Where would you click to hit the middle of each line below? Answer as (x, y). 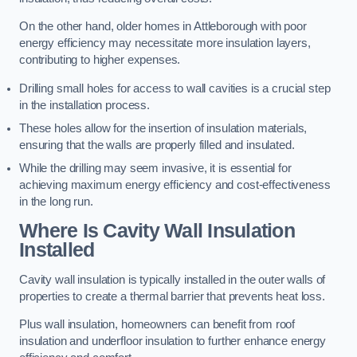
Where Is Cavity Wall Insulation (157, 231)
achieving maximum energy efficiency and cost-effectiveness (175, 184)
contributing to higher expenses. (100, 60)
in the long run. (56, 201)
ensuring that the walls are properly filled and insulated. (157, 145)
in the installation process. (84, 105)
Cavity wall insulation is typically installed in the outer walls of (173, 279)
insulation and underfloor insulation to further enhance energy (173, 341)
